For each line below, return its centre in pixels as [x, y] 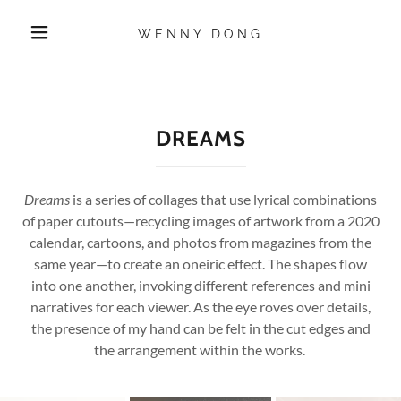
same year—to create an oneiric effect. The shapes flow [200, 264]
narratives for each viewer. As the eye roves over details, [200, 307]
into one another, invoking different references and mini [200, 285]
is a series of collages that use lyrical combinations [223, 199]
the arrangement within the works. [200, 350]
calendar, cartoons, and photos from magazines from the [200, 242]
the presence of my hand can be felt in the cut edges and [200, 328]
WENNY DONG [200, 34]
